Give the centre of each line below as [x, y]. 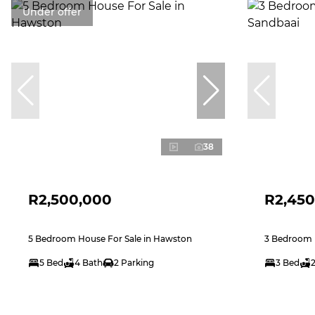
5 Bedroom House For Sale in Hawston [110, 238]
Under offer [52, 12]
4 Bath [89, 262]
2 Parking [134, 262]
